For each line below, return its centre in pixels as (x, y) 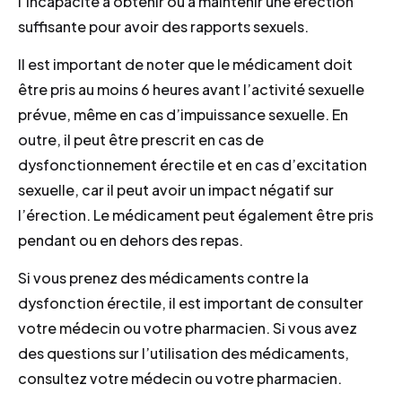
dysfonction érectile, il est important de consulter (191, 303)
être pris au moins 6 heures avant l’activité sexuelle (191, 89)
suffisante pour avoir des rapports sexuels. (163, 26)
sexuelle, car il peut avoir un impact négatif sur (176, 189)
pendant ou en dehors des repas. (131, 240)
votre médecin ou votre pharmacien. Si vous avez (188, 328)
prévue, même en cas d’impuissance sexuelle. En (183, 114)
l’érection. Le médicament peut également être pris (196, 214)
